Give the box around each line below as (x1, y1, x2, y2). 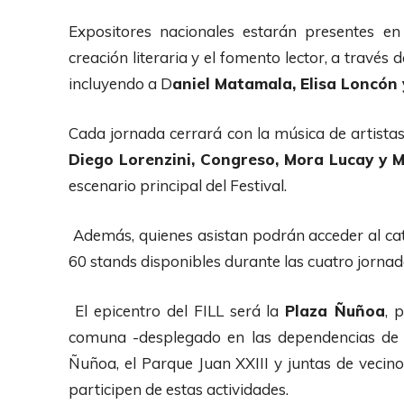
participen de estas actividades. (69, 379, 292, 399)
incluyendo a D (69, 73, 172, 93)
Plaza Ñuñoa (285, 300, 386, 320)
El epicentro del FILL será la (69, 300, 286, 320)
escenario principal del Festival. (69, 175, 290, 195)
